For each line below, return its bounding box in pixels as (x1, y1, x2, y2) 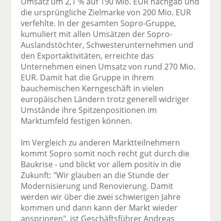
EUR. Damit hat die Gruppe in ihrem (21, 72, 154, 83)
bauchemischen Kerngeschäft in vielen (21, 83, 164, 94)
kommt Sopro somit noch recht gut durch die (21, 148, 190, 159)
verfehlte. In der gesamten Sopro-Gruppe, (21, 18, 177, 29)
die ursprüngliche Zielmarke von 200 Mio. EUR (21, 7, 191, 18)
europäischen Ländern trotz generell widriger (21, 94, 190, 105)
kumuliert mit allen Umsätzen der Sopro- (21, 29, 173, 40)
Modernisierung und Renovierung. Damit (21, 181, 174, 192)
